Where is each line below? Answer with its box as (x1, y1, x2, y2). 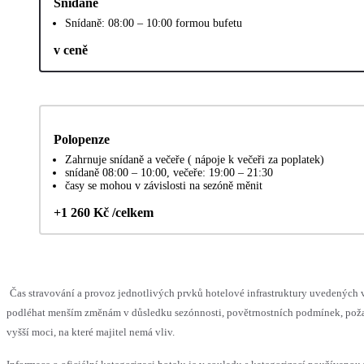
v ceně (54, 43, 88, 58)
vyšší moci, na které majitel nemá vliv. (6, 326, 175, 339)
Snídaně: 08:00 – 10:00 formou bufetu (65, 17, 242, 30)
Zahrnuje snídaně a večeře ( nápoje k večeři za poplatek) (65, 154, 324, 167)
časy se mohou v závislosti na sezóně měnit (65, 180, 262, 193)
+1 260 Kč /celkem (54, 206, 154, 220)
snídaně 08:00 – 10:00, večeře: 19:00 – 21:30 (65, 167, 273, 180)
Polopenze (54, 132, 110, 147)
